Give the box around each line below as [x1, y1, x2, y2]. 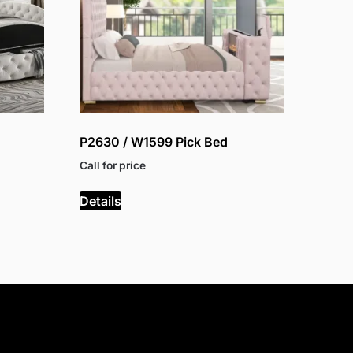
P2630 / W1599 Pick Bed [80, 134, 229, 150]
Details [80, 192, 122, 209]
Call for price [80, 159, 147, 173]
